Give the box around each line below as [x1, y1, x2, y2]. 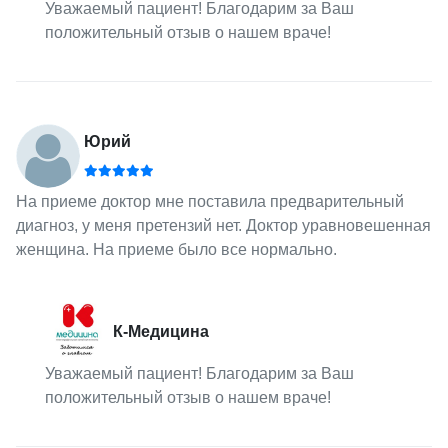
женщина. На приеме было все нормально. [15, 240, 337, 258]
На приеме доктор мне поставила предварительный [15, 192, 404, 210]
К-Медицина [113, 322, 210, 340]
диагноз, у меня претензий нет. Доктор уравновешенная [15, 216, 431, 234]
